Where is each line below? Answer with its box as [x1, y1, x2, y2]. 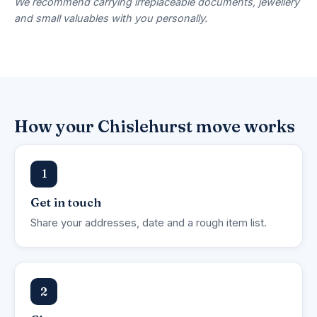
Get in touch [30, 195, 101, 209]
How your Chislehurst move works [14, 115, 295, 137]
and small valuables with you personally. [14, 11, 207, 24]
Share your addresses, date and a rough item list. [30, 217, 267, 229]
